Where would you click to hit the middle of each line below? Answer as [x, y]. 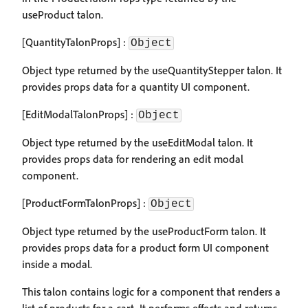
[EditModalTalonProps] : [79, 114]
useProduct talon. [63, 14]
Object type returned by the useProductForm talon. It [144, 231]
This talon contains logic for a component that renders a [151, 291]
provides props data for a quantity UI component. [136, 87]
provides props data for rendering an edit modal [133, 159]
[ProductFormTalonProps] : [85, 203]
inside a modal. [57, 264]
